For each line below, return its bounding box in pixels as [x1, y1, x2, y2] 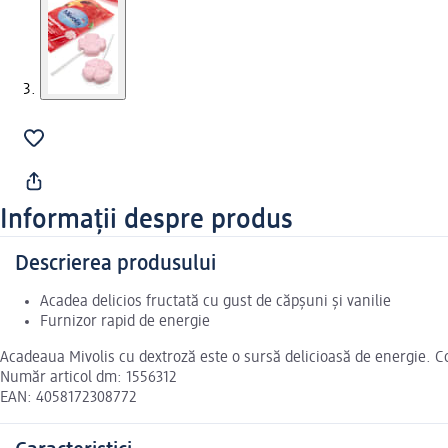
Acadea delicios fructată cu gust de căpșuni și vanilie [40, 294, 391, 311]
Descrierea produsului [15, 253, 216, 276]
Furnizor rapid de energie [40, 314, 210, 331]
